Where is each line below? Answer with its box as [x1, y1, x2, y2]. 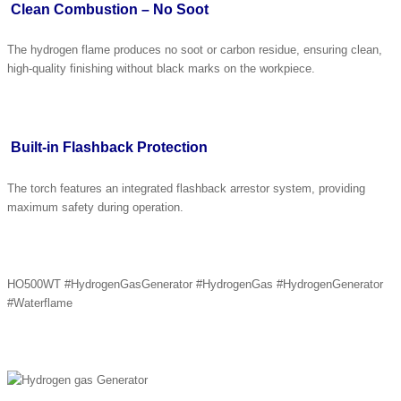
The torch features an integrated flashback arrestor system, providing [7, 181, 365, 195]
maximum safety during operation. [7, 200, 183, 214]
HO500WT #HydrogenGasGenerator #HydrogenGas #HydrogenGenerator [7, 277, 383, 291]
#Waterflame [7, 295, 73, 310]
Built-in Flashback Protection [11, 140, 208, 156]
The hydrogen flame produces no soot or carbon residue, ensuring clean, [7, 42, 382, 56]
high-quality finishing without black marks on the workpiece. [7, 61, 315, 75]
